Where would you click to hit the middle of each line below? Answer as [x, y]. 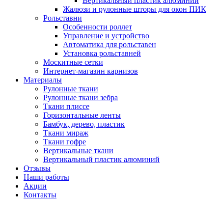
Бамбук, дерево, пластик [84, 124]
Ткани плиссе [66, 106]
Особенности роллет [97, 27]
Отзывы [37, 168]
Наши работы [46, 177]
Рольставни [63, 18]
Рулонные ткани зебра [81, 97]
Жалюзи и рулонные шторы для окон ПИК [135, 9]
